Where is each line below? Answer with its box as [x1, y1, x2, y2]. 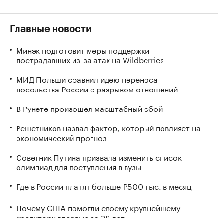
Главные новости [10, 24, 91, 34]
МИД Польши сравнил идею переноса [16, 73, 158, 85]
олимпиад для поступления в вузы [16, 160, 141, 172]
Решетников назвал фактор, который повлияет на [16, 121, 200, 133]
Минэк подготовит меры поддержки [16, 43, 149, 55]
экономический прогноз [16, 131, 107, 143]
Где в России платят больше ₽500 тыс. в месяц [16, 180, 192, 192]
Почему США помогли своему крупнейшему [16, 200, 180, 213]
